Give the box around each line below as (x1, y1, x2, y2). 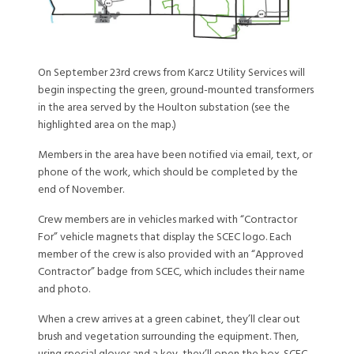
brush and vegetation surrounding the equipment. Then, (38, 329, 299, 345)
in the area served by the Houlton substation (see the (38, 100, 290, 115)
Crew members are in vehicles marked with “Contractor (38, 212, 297, 228)
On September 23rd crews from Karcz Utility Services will (38, 65, 305, 81)
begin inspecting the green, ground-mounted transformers (38, 82, 314, 98)
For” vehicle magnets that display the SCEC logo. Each (38, 229, 292, 245)
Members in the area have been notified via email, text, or (38, 147, 312, 163)
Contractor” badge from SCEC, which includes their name (38, 264, 305, 280)
